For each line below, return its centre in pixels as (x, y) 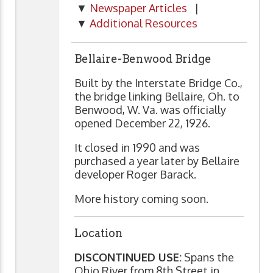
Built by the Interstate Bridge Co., (158, 83)
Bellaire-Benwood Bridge (144, 58)
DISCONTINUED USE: (128, 257)
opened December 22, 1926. (142, 123)
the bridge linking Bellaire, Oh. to (157, 96)
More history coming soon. (143, 198)
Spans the (208, 257)
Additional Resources (144, 23)
